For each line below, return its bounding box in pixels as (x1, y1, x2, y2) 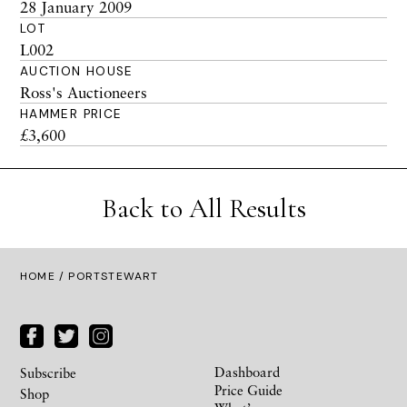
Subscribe (20, 363, 76, 381)
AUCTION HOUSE (20, 64, 134, 79)
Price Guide (214, 381, 283, 398)
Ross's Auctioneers (20, 83, 147, 102)
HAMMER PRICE (20, 106, 123, 122)
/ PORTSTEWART (55, 269, 159, 283)
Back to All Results (101, 192, 306, 225)
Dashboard (214, 362, 280, 380)
